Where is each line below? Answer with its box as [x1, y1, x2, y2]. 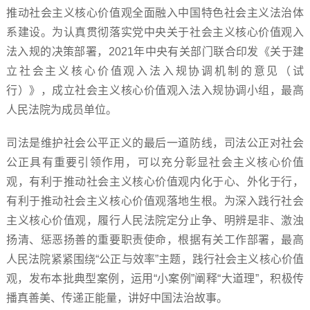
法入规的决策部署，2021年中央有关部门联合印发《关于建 [6, 46, 304, 57]
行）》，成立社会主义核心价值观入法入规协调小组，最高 [6, 84, 304, 96]
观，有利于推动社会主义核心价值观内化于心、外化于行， [6, 176, 304, 188]
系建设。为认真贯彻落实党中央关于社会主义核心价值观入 [6, 26, 304, 38]
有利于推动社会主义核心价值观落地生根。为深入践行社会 [6, 195, 304, 207]
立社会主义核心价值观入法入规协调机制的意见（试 [6, 65, 304, 77]
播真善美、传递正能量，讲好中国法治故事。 [6, 292, 228, 304]
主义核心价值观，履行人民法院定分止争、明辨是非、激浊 [6, 215, 304, 226]
